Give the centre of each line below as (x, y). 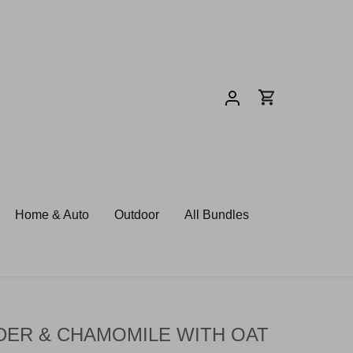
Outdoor (137, 215)
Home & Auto (52, 215)
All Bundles (217, 215)
